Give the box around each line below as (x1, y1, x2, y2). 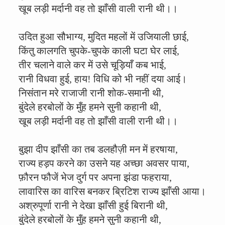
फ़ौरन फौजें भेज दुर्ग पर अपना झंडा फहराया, (19, 172, 172, 183)
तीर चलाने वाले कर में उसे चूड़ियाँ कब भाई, (19, 59, 166, 70)
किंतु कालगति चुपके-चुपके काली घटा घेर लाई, (19, 45, 179, 56)
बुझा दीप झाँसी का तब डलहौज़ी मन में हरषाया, (19, 144, 178, 155)
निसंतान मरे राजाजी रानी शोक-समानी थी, (19, 87, 164, 98)
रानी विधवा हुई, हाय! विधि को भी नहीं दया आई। (19, 73, 187, 84)
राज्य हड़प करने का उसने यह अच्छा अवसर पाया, (19, 158, 189, 169)
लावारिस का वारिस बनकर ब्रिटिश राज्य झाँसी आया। (19, 186, 206, 197)
